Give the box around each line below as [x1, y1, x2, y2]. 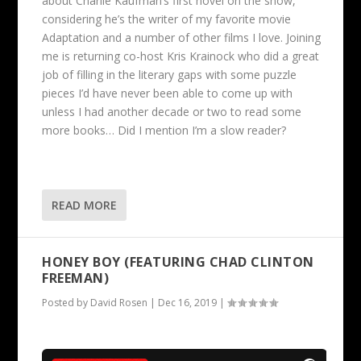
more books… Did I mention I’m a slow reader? [42, 122, 287, 138]
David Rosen [90, 295, 148, 309]
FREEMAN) [42, 268, 110, 287]
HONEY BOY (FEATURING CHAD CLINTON [42, 252, 314, 271]
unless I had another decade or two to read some [42, 103, 302, 119]
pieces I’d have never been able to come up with [42, 85, 293, 101]
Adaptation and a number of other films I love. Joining [42, 29, 322, 45]
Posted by [42, 295, 91, 309]
